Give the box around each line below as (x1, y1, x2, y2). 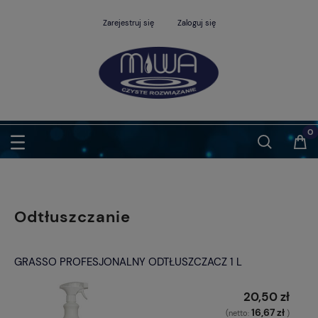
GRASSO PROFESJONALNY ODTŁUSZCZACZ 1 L (14, 255, 242, 270)
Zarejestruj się (102, 18, 154, 28)
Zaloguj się (177, 18, 216, 28)
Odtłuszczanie (14, 207, 131, 228)
